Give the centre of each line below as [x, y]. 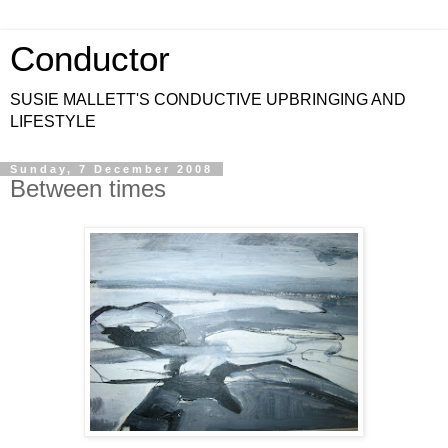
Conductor [90, 59]
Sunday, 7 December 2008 [111, 169]
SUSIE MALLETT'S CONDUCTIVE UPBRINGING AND [208, 99]
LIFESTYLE [53, 121]
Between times [88, 188]
